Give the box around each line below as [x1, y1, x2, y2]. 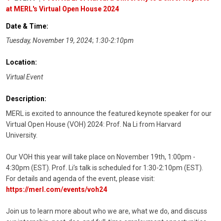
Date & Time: [6, 22, 48, 30]
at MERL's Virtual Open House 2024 [6, 4, 119, 13]
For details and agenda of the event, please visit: [6, 174, 155, 183]
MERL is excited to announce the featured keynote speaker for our [6, 109, 212, 117]
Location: [6, 58, 37, 67]
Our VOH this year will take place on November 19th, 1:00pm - [6, 152, 195, 161]
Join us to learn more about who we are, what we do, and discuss [6, 207, 207, 215]
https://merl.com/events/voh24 [6, 185, 107, 193]
